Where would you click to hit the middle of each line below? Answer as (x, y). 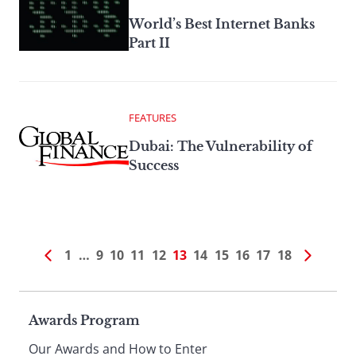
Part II (149, 43)
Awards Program (84, 320)
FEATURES (153, 117)
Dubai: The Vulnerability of (221, 146)
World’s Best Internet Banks (222, 23)
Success (154, 165)
